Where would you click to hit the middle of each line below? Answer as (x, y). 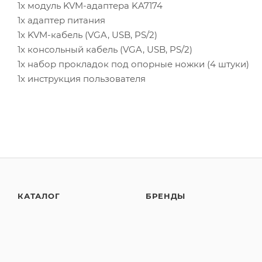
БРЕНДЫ (166, 196)
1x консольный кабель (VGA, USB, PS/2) (105, 49)
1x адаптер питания (61, 20)
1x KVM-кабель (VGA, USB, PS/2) (87, 35)
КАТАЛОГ (39, 196)
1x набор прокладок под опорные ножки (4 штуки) (133, 64)
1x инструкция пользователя (82, 78)
